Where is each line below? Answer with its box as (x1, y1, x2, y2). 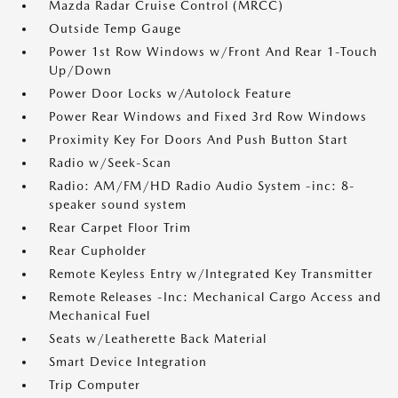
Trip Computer (49, 378, 140, 392)
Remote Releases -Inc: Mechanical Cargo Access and (49, 290, 381, 304)
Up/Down (49, 63, 112, 77)
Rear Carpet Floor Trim (49, 220, 191, 235)
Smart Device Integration (49, 354, 207, 369)
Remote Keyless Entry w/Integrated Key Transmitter (49, 267, 373, 281)
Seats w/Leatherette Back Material (49, 331, 267, 346)
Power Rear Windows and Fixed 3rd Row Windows (49, 109, 367, 123)
